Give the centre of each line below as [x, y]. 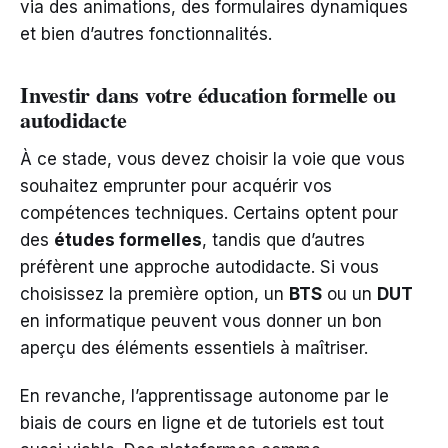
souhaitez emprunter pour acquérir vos [176, 185]
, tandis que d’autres [283, 239]
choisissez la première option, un [154, 293]
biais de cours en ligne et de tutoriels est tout [202, 422]
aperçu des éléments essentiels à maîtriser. [194, 347]
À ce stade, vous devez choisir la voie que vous [212, 158]
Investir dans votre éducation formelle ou [208, 94]
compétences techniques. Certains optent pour [209, 212]
